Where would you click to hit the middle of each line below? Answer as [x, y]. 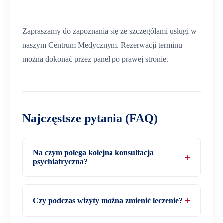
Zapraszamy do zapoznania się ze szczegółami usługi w [110, 31]
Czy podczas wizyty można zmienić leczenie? [108, 200]
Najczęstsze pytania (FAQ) [90, 118]
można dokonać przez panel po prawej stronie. [95, 59]
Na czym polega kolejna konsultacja [93, 153]
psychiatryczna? [60, 162]
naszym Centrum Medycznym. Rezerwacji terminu [102, 45]
